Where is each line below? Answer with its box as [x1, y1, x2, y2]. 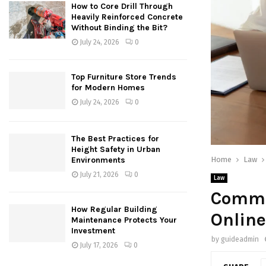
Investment [71, 226, 115, 236]
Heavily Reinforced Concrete [71, 12, 183, 23]
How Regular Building [71, 204, 157, 215]
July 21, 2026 [80, 170, 119, 179]
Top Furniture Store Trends [71, 72, 176, 83]
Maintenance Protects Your [71, 215, 177, 226]
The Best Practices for [71, 134, 159, 144]
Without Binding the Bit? [71, 23, 167, 33]
